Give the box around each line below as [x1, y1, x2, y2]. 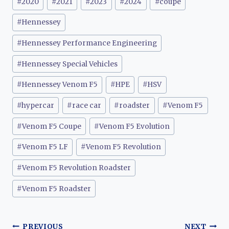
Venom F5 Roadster [22, 184, 91, 193]
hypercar [21, 101, 55, 110]
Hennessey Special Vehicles [21, 59, 118, 68]
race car [72, 101, 102, 110]
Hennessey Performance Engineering [21, 38, 157, 48]
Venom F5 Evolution [99, 122, 170, 131]
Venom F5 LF [22, 143, 68, 152]
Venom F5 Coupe [22, 122, 82, 131]
